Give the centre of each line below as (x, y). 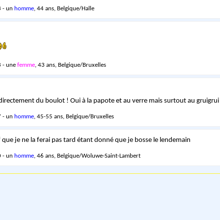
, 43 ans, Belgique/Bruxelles (70, 65)
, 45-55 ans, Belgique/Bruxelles (74, 116)
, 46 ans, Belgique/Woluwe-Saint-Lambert (87, 156)
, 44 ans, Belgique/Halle (64, 8)
